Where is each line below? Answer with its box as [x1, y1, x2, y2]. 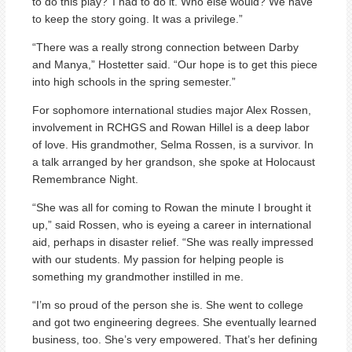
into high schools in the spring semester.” [32, 75, 236, 88]
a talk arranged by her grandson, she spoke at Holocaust [32, 155, 315, 168]
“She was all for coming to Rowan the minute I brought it [32, 200, 311, 214]
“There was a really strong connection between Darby [32, 40, 299, 53]
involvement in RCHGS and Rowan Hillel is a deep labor [32, 120, 310, 134]
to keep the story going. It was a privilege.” [32, 12, 243, 25]
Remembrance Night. [32, 172, 138, 185]
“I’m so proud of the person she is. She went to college [32, 298, 303, 311]
